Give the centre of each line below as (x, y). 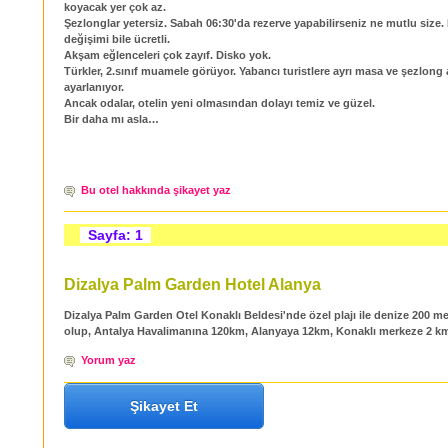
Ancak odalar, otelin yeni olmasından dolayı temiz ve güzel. (219, 103)
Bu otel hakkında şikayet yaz (156, 189)
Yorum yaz (108, 360)
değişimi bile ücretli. (117, 39)
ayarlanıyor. (94, 87)
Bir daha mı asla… (111, 119)
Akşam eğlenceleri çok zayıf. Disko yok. (167, 55)
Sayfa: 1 (115, 235)
